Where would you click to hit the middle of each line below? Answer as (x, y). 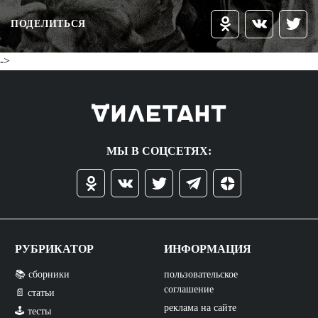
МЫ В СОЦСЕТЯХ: (159, 151)
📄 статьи (35, 293)
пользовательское (201, 274)
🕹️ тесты (33, 311)
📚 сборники (42, 274)
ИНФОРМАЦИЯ (207, 249)
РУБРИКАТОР (54, 249)
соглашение (188, 289)
